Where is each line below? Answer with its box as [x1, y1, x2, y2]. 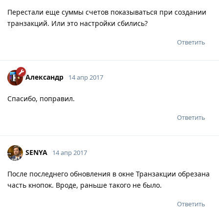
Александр [25, 72, 64, 82]
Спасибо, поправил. [7, 93, 75, 103]
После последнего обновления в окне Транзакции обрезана [7, 169, 210, 178]
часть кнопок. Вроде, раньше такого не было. [7, 180, 162, 190]
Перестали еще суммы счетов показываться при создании [7, 7, 206, 17]
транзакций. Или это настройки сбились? [7, 18, 148, 28]
